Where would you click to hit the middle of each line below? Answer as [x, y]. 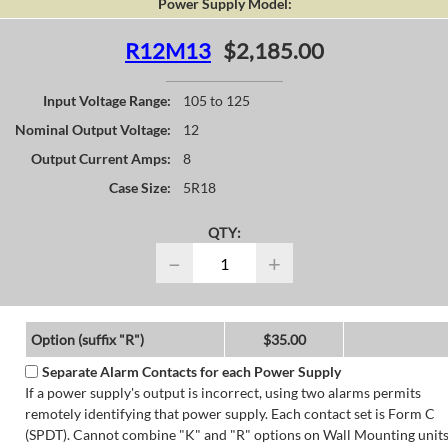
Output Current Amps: [101, 159]
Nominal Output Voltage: [93, 130]
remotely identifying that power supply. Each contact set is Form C [229, 414]
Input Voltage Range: [107, 101]
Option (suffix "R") [87, 340]
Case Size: [140, 188]
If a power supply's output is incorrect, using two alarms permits [222, 393]
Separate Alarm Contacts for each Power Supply [191, 372]
